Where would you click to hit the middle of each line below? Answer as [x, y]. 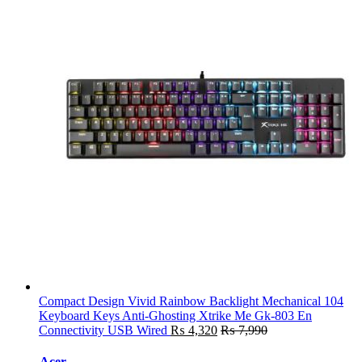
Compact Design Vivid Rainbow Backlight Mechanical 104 [191, 301]
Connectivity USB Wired [103, 330]
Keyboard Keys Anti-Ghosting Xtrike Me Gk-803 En [175, 315]
